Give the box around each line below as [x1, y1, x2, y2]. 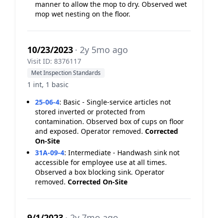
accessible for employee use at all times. [35, 158, 167, 167]
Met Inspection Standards [31, 69, 101, 77]
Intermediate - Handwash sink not [68, 148, 180, 157]
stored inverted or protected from [35, 107, 145, 116]
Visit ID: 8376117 [27, 56, 81, 66]
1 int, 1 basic [27, 80, 69, 89]
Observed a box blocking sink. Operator [35, 167, 164, 177]
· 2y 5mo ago [75, 44, 128, 55]
